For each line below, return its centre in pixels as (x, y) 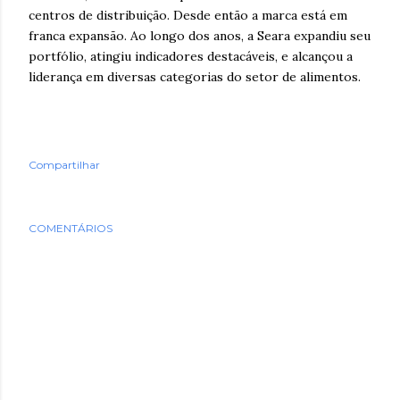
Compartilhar (64, 164)
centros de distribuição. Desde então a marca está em (188, 15)
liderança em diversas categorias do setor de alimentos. (195, 76)
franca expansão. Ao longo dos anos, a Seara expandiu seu (200, 35)
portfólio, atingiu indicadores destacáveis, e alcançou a (191, 56)
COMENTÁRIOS (71, 228)
